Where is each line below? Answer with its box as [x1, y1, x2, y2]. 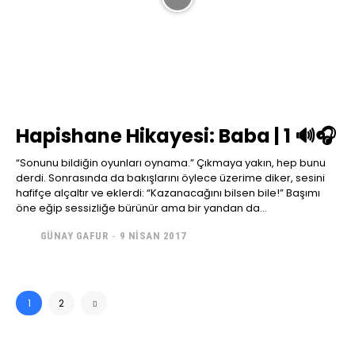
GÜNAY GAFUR [40, 230, 108, 242]
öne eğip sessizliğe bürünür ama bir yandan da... [16, 200, 267, 216]
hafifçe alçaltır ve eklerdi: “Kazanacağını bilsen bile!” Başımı [16, 185, 147, 200]
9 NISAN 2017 [119, 230, 187, 242]
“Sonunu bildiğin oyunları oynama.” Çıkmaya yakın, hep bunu [16, 155, 197, 170]
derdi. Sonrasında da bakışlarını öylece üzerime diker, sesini [16, 170, 325, 185]
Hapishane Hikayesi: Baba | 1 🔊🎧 [16, 122, 336, 149]
